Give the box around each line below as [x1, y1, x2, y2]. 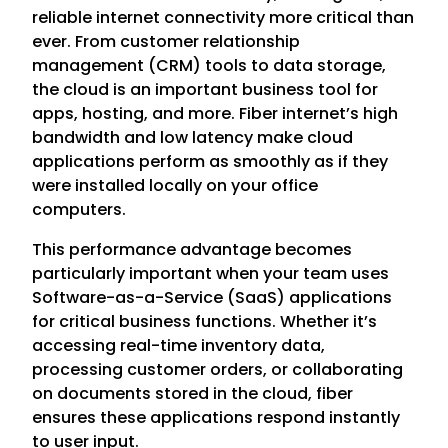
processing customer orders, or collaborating [32, 357, 404, 381]
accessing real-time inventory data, [32, 333, 326, 357]
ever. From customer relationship [32, 29, 301, 53]
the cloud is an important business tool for [32, 77, 379, 101]
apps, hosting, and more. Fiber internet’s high [32, 101, 399, 125]
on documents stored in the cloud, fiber [32, 381, 354, 405]
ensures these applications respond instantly [32, 405, 401, 429]
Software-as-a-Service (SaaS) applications [32, 285, 393, 309]
